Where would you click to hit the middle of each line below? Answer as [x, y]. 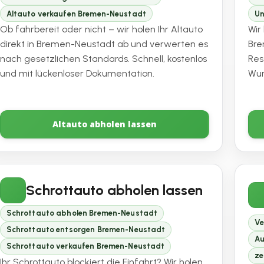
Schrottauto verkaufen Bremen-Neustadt [85, 246]
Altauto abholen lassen [105, 124]
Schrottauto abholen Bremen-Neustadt [82, 213]
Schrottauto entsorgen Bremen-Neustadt [86, 230]
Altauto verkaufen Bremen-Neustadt [76, 14]
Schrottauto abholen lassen [115, 190]
